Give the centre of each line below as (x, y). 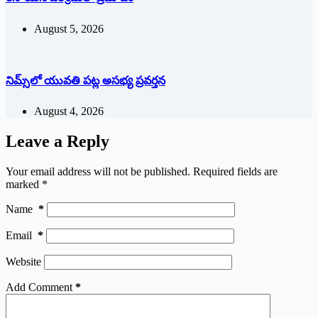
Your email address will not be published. (98, 171)
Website (23, 262)
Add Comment (39, 287)
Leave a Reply (57, 142)
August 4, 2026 (69, 111)
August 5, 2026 (69, 28)
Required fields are (235, 171)
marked (24, 184)
